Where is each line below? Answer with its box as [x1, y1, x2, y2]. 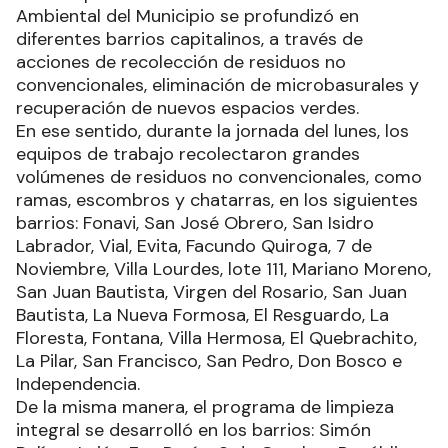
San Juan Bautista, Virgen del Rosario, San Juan [16, 280, 407, 305]
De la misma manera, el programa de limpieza [16, 395, 394, 420]
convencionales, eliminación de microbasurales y [16, 73, 419, 98]
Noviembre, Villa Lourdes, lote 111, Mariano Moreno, [16, 257, 431, 282]
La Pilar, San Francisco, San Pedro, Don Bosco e [16, 349, 402, 374]
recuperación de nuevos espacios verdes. [16, 96, 359, 121]
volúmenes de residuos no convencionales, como [16, 165, 422, 190]
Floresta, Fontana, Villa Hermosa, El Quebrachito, [16, 326, 417, 351]
